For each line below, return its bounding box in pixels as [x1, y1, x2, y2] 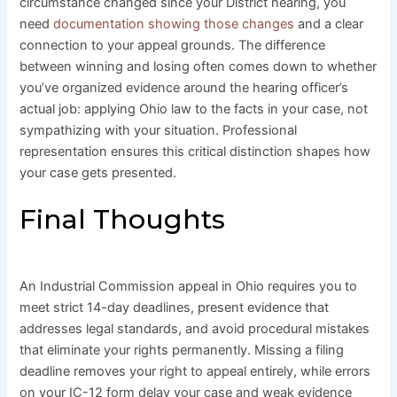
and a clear [294, 16, 364, 33]
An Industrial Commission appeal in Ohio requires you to [19, 278, 358, 295]
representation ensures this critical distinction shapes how [19, 144, 371, 160]
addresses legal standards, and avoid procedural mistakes [19, 321, 370, 338]
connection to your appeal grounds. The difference [19, 37, 326, 54]
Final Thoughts [19, 203, 226, 237]
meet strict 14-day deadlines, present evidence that [19, 300, 330, 316]
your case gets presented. [19, 165, 177, 182]
